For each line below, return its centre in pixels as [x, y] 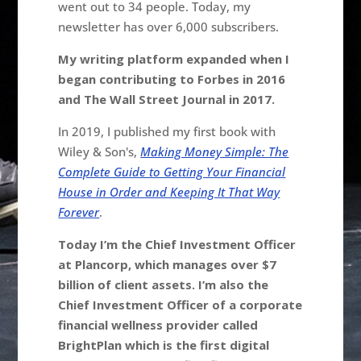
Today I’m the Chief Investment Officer [177, 244]
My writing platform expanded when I [174, 58]
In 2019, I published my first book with [167, 131]
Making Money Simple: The [215, 151]
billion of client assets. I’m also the [164, 284]
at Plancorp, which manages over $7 [168, 264]
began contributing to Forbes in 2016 [172, 79]
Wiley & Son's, [100, 151]
